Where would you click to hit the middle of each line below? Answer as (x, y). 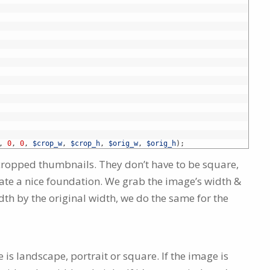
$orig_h (161, 144)
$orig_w (123, 144)
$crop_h (85, 144)
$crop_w (47, 144)
